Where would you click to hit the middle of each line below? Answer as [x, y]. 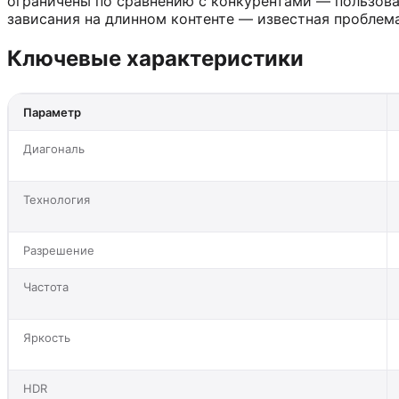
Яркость [47, 337]
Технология [57, 199]
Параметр [52, 112]
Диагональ [54, 148]
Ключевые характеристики [155, 58]
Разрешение [59, 250]
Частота [46, 286]
